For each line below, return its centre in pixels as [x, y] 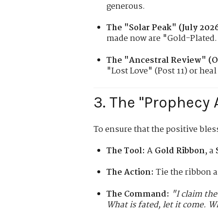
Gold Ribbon [180, 151]
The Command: [138, 194]
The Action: [130, 173]
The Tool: [126, 151]
